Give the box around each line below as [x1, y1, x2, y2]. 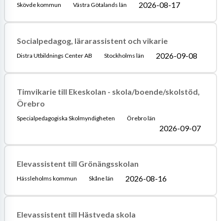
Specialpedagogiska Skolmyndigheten [16, 114, 115, 122]
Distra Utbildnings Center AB [16, 51, 92, 59]
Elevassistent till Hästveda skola [16, 209, 136, 219]
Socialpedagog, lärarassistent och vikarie [16, 36, 168, 45]
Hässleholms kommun [16, 174, 77, 182]
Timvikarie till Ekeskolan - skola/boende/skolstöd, [16, 86, 200, 96]
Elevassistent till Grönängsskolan [16, 158, 139, 168]
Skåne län [88, 174, 113, 182]
